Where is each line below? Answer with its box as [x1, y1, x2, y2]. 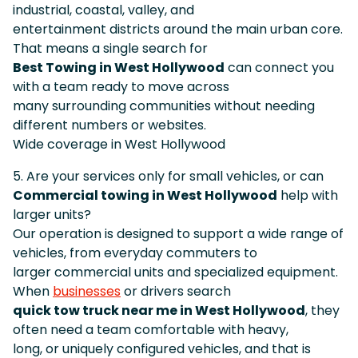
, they [305, 300, 340, 320]
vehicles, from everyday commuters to [13, 243, 257, 262]
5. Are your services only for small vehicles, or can [13, 166, 324, 185]
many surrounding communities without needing [13, 96, 315, 115]
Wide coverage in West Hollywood [13, 134, 225, 153]
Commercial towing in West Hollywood [13, 185, 277, 205]
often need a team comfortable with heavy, [13, 320, 288, 339]
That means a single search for [13, 38, 208, 58]
